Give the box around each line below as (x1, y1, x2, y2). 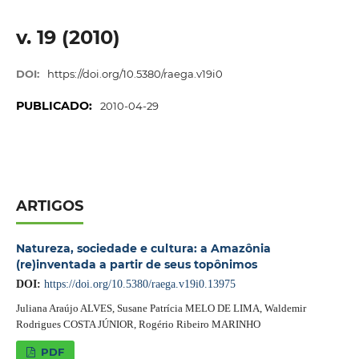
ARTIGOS (15, 197, 83, 215)
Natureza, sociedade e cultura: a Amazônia (15, 241, 271, 256)
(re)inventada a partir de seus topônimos (15, 257, 257, 272)
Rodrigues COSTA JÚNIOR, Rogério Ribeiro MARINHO (15, 317, 260, 330)
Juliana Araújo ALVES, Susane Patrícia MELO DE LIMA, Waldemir (15, 301, 306, 314)
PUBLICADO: (15, 99, 95, 114)
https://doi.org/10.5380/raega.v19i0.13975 (43, 278, 236, 290)
